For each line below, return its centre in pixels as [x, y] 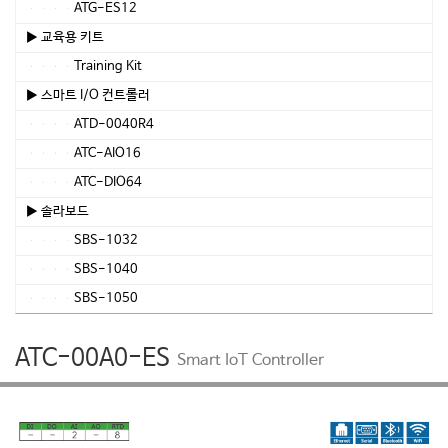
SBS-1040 [82, 269]
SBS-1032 [82, 240]
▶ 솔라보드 [57, 211]
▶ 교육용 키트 [65, 37]
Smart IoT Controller [250, 361]
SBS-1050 [82, 298]
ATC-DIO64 [84, 182]
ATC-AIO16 [83, 153]
